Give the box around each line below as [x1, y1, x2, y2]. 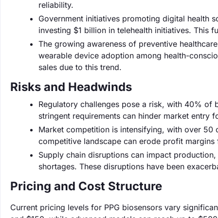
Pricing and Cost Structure [10, 179, 162, 193]
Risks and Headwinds [10, 80, 132, 94]
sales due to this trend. [38, 62, 122, 72]
